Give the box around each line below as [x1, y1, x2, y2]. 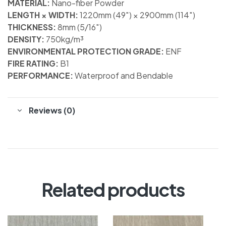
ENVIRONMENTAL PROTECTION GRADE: [8, 46, 164, 57]
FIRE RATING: [8, 58, 59, 69]
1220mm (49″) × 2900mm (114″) [80, 10, 195, 21]
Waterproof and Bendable [73, 70, 173, 81]
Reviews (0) [29, 105, 75, 116]
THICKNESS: [8, 22, 58, 33]
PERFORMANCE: [8, 70, 73, 81]
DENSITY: [8, 34, 46, 45]
